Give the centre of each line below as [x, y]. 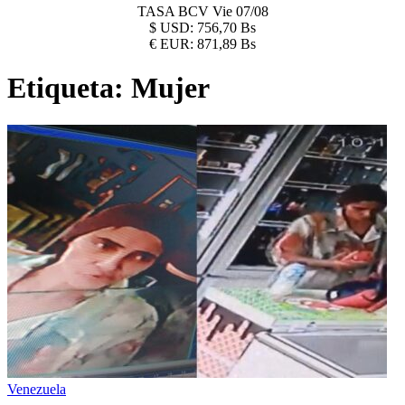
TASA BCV [174, 11]
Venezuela [37, 389]
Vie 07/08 [240, 11]
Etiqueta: [69, 88]
